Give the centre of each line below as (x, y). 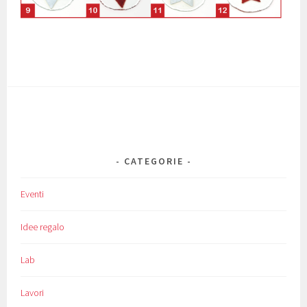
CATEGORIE (153, 161)
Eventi (33, 194)
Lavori (33, 292)
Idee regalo (43, 226)
